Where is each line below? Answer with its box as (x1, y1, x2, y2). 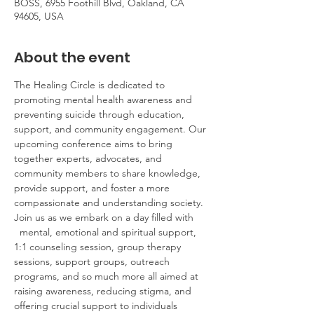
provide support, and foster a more (14, 181, 172, 194)
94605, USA (14, 9, 64, 22)
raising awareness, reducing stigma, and (14, 284, 194, 297)
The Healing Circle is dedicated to (14, 78, 168, 91)
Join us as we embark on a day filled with (14, 210, 196, 224)
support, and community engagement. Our (14, 122, 209, 135)
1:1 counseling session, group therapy (14, 240, 184, 253)
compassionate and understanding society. (14, 196, 206, 209)
